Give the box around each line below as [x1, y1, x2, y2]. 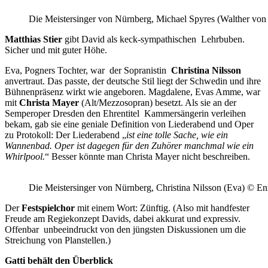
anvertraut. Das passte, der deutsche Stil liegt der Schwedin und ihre [5, 75, 261, 86]
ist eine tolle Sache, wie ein [126, 129, 228, 140]
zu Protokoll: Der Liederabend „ [5, 129, 126, 140]
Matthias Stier [5, 33, 62, 44]
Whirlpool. [5, 151, 45, 162]
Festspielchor [22, 202, 77, 213]
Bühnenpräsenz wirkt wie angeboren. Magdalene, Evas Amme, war [5, 86, 260, 97]
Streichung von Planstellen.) [5, 234, 111, 245]
